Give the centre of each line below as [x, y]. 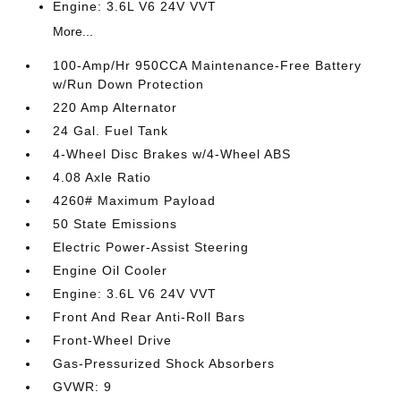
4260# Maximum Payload [135, 200]
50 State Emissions [115, 224]
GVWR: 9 [83, 387]
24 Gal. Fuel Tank [111, 131]
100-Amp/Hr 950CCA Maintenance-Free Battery [208, 65]
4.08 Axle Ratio [102, 177]
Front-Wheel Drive [113, 340]
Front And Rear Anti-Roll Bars [149, 317]
